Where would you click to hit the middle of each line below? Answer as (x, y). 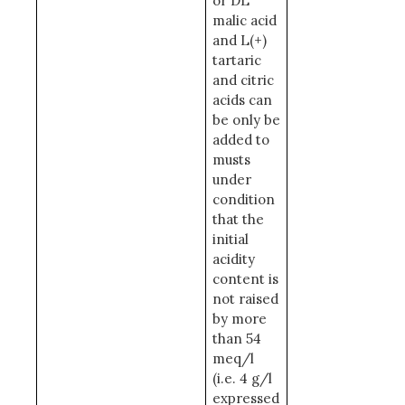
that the (238, 219)
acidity (233, 259)
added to (240, 140)
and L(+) (239, 40)
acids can (242, 100)
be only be (246, 120)
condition (243, 199)
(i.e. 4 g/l (242, 378)
